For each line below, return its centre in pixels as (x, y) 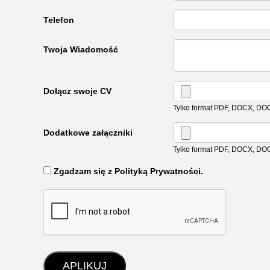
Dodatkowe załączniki (88, 133)
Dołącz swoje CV (77, 91)
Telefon (59, 20)
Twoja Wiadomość (81, 49)
